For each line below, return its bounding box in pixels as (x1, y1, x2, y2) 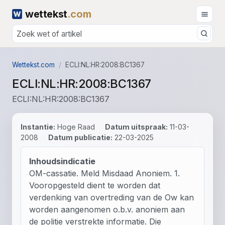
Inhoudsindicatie (29, 156, 95, 166)
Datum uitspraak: (105, 122, 168, 131)
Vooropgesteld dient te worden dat (29, 180, 160, 190)
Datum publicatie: (48, 133, 113, 142)
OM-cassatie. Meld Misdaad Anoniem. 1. (29, 168, 180, 178)
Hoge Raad (55, 122, 95, 131)
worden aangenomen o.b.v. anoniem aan (29, 204, 185, 214)
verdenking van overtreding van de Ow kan (29, 192, 194, 202)
